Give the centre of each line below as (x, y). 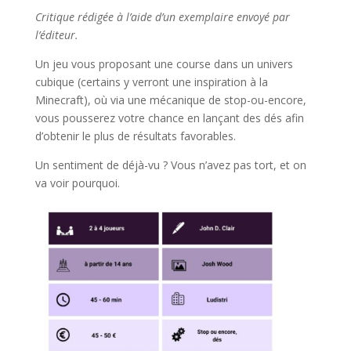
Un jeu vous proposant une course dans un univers (164, 64)
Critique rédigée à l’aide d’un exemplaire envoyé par (162, 17)
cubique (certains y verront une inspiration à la (151, 82)
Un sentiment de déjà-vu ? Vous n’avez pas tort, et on (170, 165)
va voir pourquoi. (77, 183)
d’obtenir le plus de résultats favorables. (135, 136)
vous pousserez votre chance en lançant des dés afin (169, 118)
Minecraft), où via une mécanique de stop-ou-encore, (170, 100)
